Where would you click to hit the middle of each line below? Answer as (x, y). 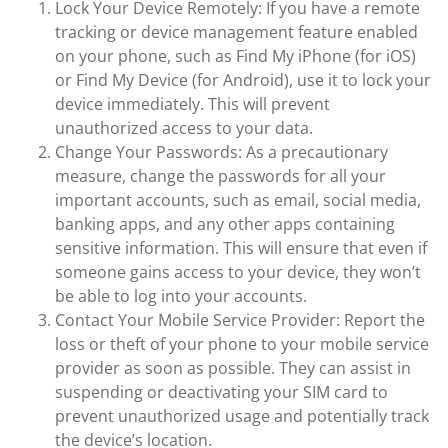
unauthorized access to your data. (184, 128)
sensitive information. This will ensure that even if (241, 248)
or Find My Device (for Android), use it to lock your (243, 80)
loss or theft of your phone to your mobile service (242, 344)
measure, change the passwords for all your (220, 176)
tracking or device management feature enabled (236, 32)
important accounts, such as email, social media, (238, 200)
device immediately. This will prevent (192, 104)
